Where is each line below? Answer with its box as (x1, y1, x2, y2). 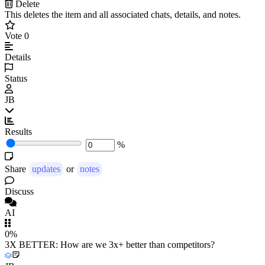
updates (32, 163, 60, 174)
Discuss (5, 186, 34, 196)
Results (5, 126, 32, 137)
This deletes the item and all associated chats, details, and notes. (5, 9, 241, 20)
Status (5, 73, 27, 83)
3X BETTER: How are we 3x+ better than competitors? (5, 239, 215, 250)
